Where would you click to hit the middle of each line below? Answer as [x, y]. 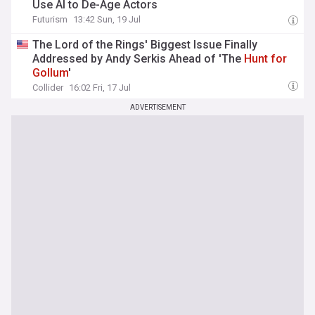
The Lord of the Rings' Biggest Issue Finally [145, 45]
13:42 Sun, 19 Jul [107, 19]
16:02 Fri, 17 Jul [100, 88]
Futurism [50, 19]
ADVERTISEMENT [157, 107]
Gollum [51, 73]
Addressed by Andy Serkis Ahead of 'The [139, 59]
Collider [48, 88]
